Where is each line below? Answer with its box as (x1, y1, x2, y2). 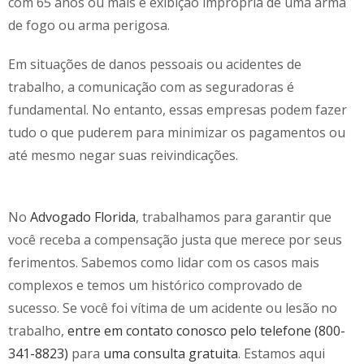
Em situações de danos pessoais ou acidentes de (8, 54, 301, 73)
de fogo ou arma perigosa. (8, 15, 170, 34)
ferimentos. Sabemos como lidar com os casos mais (8, 253, 319, 271)
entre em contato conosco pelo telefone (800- (64, 321, 345, 340)
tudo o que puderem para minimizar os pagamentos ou (8, 123, 345, 141)
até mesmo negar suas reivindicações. (8, 145, 238, 164)
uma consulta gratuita (103, 344, 238, 362)
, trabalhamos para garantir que (136, 207, 331, 226)
